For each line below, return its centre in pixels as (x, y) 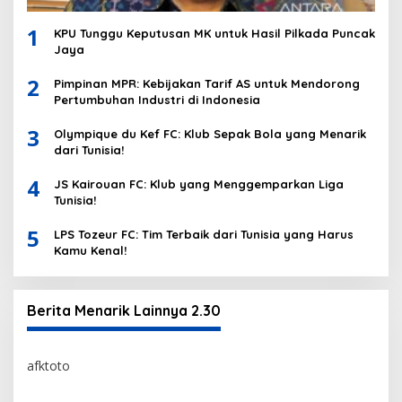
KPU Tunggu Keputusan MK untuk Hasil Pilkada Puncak (214, 34)
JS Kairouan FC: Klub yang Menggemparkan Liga (199, 184)
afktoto (48, 366)
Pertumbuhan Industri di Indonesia (157, 100)
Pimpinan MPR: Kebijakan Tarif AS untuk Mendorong (207, 84)
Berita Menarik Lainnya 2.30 (124, 311)
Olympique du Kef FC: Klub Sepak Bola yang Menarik (210, 134)
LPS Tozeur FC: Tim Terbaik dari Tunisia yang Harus (204, 235)
